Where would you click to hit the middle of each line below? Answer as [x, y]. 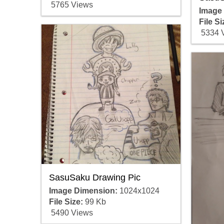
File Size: [66, 201]
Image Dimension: [83, 190]
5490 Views [71, 212]
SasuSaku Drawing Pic [94, 177]
